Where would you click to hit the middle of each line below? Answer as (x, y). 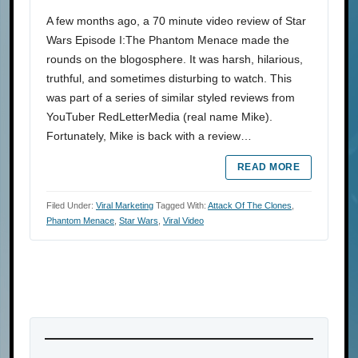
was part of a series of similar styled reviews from (171, 98)
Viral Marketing (125, 206)
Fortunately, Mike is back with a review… (149, 136)
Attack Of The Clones (250, 206)
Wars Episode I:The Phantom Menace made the (168, 40)
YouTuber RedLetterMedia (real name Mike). (159, 117)
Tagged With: (182, 206)
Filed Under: (71, 206)
